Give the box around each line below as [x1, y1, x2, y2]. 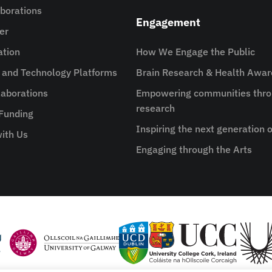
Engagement [136, 15, 200, 29]
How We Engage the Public [136, 46, 255, 58]
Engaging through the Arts [136, 143, 252, 155]
